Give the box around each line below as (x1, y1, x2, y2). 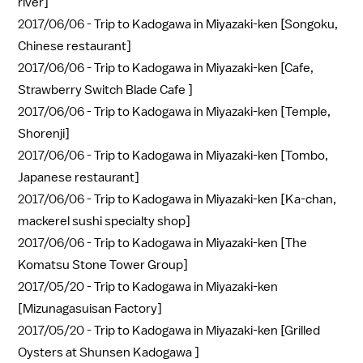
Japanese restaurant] (18, 169, 139, 186)
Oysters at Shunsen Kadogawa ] (18, 344, 199, 361)
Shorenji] (18, 126, 70, 143)
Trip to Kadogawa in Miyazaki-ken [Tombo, (94, 147, 328, 164)
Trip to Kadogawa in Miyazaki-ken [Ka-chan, (94, 191, 336, 208)
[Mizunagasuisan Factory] (18, 301, 162, 318)
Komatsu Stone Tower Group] (18, 257, 188, 274)
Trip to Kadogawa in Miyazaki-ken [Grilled (94, 322, 320, 340)
